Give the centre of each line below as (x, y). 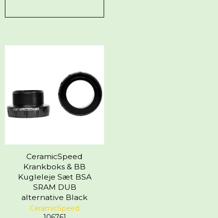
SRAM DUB (54, 187)
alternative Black (54, 197)
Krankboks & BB (54, 166)
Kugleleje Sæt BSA (54, 177)
